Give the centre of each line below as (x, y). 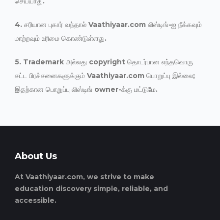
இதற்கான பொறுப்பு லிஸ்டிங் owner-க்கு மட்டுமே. (86, 89)
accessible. (36, 200)
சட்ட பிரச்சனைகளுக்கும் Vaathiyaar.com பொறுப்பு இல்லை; (105, 76)
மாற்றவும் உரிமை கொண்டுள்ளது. (61, 38)
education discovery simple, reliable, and (91, 189)
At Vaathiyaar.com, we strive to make (84, 177)
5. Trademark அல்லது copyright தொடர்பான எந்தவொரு (104, 62)
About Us (36, 156)
